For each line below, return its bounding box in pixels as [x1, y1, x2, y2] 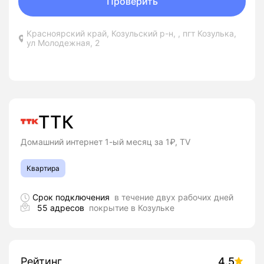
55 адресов [37, 203, 89, 213]
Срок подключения [32, 192, 114, 202]
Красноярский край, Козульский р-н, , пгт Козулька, [27, 28, 237, 38]
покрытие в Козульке [89, 203, 174, 213]
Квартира [27, 164, 60, 173]
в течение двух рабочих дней [114, 192, 233, 202]
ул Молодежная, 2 [27, 38, 100, 48]
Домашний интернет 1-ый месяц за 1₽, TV [21, 137, 190, 147]
